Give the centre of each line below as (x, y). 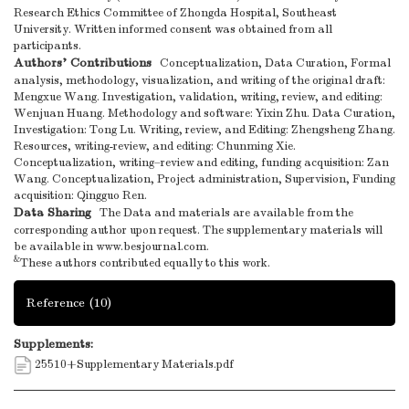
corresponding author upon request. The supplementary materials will (198, 231)
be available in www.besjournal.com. (111, 247)
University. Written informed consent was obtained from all (173, 30)
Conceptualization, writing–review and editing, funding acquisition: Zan (201, 163)
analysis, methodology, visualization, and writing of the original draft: (199, 81)
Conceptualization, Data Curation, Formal (271, 63)
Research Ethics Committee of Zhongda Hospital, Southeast (175, 13)
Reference (58, 303)
